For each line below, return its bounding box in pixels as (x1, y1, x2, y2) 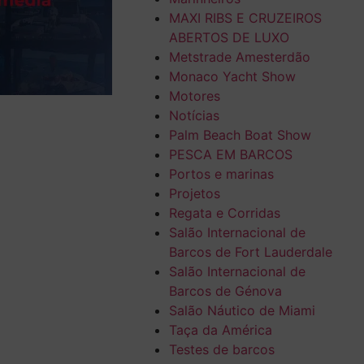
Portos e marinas (168, 166, 274, 183)
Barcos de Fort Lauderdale (168, 244, 332, 261)
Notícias (168, 107, 219, 124)
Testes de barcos (168, 341, 275, 358)
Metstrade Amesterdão (168, 49, 310, 66)
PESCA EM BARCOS (168, 146, 292, 163)
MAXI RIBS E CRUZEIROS (168, 10, 322, 27)
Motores (168, 88, 220, 105)
